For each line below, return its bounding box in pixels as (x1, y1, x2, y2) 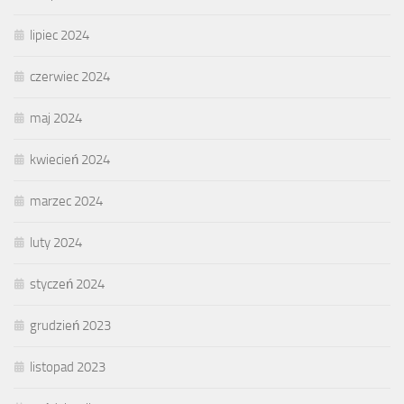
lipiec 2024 (30, 27, 89, 44)
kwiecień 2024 (30, 151, 110, 169)
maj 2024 (30, 110, 82, 127)
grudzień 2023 (30, 317, 111, 335)
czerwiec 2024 (30, 69, 110, 86)
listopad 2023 (30, 359, 106, 376)
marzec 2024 (30, 193, 103, 210)
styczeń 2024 (30, 276, 105, 293)
